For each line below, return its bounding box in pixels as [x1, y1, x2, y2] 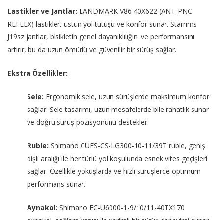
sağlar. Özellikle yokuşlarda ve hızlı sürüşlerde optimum [27, 166, 201, 176]
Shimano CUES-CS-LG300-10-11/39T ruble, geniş [49, 141, 205, 151]
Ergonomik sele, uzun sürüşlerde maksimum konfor [44, 92, 209, 102]
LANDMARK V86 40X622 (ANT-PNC [77, 6, 192, 16]
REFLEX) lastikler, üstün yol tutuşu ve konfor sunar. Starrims [7, 19, 197, 29]
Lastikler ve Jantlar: [7, 6, 77, 16]
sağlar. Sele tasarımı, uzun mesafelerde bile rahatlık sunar [27, 105, 209, 114]
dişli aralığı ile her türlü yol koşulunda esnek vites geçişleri [27, 154, 207, 164]
